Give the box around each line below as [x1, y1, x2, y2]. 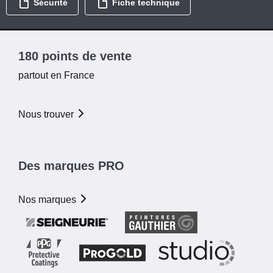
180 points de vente [18, 49, 132, 63]
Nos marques [18, 194, 79, 205]
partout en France [18, 70, 94, 81]
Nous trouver [18, 109, 76, 120]
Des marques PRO [18, 159, 124, 173]
